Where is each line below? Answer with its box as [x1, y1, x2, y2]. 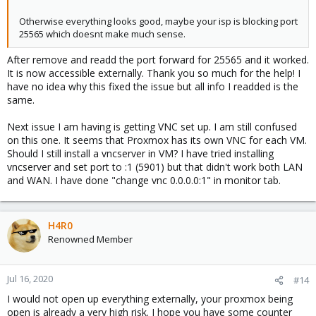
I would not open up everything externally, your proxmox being [7, 291, 293, 305]
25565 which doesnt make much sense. [19, 27, 186, 40]
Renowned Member [48, 232, 133, 245]
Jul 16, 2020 [7, 272, 53, 285]
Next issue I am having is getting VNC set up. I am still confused [7, 119, 297, 133]
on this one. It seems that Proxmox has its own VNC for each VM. [7, 133, 307, 147]
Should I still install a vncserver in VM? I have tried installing [7, 146, 274, 160]
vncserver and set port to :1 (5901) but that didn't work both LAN [7, 159, 303, 174]
